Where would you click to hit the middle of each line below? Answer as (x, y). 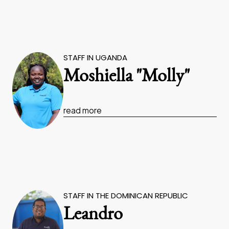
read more (83, 110)
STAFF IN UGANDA (95, 58)
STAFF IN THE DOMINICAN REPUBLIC (126, 196)
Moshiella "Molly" (127, 77)
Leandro (93, 215)
